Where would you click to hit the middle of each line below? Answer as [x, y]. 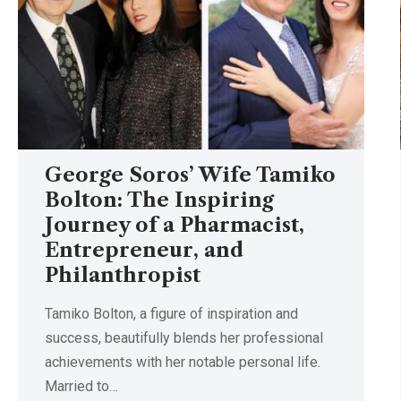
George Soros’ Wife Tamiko [190, 175]
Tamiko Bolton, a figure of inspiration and [171, 313]
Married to [77, 386]
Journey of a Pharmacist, [175, 225]
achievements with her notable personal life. [183, 362]
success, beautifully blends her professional [184, 337]
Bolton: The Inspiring [159, 200]
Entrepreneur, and [144, 250]
